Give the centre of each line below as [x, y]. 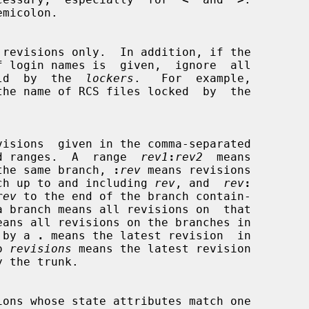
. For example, [192, 78]
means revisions [196, 170]
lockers [110, 78]
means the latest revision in [148, 235]
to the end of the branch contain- [134, 196]
